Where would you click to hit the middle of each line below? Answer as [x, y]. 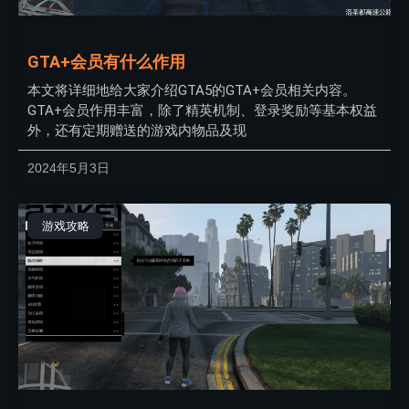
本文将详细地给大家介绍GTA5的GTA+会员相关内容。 [192, 91]
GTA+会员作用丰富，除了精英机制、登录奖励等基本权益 [202, 111]
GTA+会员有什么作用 [106, 62]
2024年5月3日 [68, 168]
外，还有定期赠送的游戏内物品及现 [137, 131]
